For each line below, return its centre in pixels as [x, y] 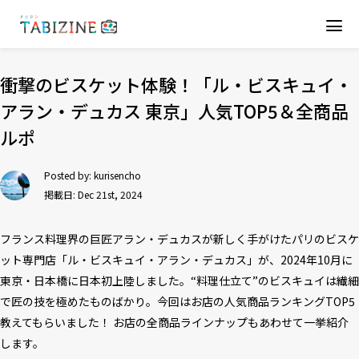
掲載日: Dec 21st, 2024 [93, 194]
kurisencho [117, 175]
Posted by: [69, 175]
